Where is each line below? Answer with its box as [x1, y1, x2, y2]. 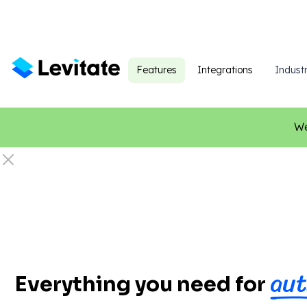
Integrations [197, 63, 253, 76]
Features [136, 63, 177, 76]
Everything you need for [15, 271, 270, 297]
